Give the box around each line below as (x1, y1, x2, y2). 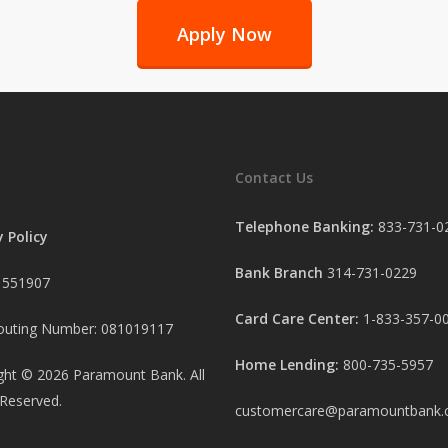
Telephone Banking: (235, 217, 374, 237)
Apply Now (176, 21, 272, 46)
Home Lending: (235, 355, 339, 375)
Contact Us (235, 168, 313, 188)
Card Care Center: (235, 309, 363, 329)
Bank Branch (235, 263, 323, 283)
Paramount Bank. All (68, 365, 205, 385)
